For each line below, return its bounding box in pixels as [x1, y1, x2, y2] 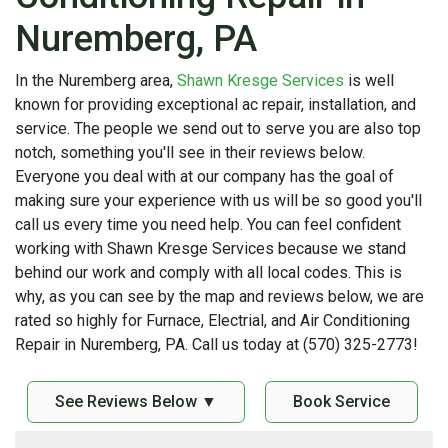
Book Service [293, 391, 390, 411]
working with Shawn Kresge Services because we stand [15, 238, 406, 258]
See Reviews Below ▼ [55, 391, 217, 411]
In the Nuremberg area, [15, 70, 177, 90]
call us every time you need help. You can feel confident [15, 214, 401, 234]
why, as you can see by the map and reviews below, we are [15, 286, 424, 306]
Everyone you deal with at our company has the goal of [15, 166, 394, 186]
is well [344, 70, 394, 90]
